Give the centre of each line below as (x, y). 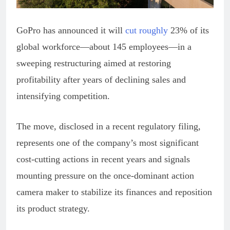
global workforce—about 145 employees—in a (104, 46)
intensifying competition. (63, 96)
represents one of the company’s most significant (108, 142)
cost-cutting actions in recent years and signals (103, 159)
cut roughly (147, 30)
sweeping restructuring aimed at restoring (94, 63)
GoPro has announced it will (71, 30)
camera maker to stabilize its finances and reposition (114, 192)
